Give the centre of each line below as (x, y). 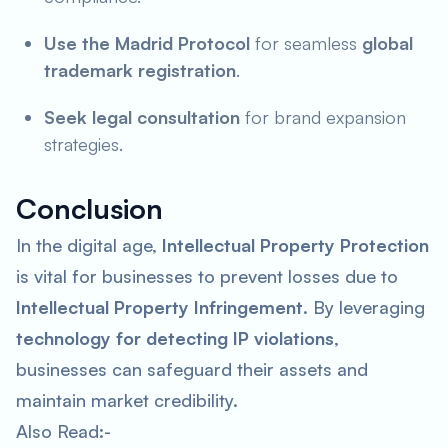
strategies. (83, 144)
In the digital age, (89, 245)
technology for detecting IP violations (175, 338)
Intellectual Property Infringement (159, 307)
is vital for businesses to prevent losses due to (207, 276)
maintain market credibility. (127, 400)
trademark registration (140, 70)
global (387, 43)
